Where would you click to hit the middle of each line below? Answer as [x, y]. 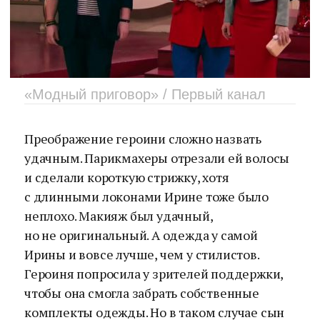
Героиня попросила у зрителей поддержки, [154, 274]
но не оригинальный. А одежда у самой [141, 235]
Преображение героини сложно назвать [143, 139]
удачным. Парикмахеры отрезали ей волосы [157, 158]
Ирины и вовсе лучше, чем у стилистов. [142, 254]
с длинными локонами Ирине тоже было [147, 196]
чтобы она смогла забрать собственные [142, 293]
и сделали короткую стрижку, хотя [127, 177]
